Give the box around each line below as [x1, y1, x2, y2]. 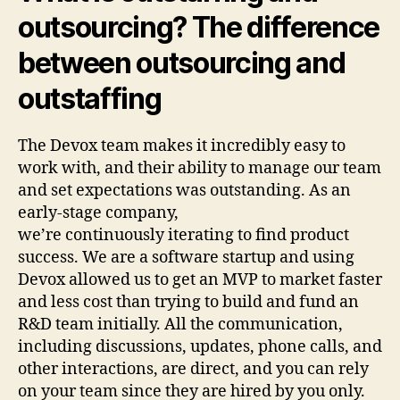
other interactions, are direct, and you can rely [18, 358, 369, 379]
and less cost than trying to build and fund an [18, 291, 359, 312]
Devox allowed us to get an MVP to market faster [18, 269, 382, 290]
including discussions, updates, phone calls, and [18, 336, 382, 357]
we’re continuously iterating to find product [18, 224, 349, 246]
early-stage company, [18, 202, 179, 223]
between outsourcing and [18, 45, 346, 80]
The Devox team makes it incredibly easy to [18, 135, 346, 156]
